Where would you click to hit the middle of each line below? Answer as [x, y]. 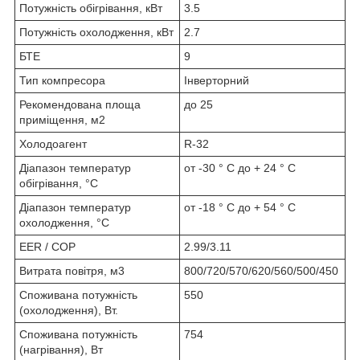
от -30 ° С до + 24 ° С [240, 168]
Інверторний [217, 81]
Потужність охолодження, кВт [96, 33]
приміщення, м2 [62, 120]
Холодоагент [53, 144]
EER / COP [47, 247]
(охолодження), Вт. [69, 311]
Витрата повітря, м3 [72, 271]
